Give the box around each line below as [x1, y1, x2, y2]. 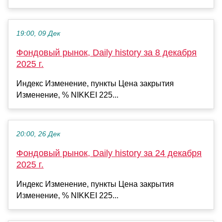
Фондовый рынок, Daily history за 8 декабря [16, 47, 197, 57]
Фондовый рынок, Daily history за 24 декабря [16, 148, 202, 158]
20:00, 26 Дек [16, 130, 60, 138]
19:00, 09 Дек [16, 29, 60, 37]
